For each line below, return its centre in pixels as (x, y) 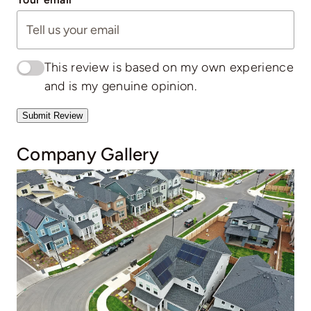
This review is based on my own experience (169, 68)
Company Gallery (87, 153)
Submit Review (52, 115)
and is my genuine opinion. (120, 86)
